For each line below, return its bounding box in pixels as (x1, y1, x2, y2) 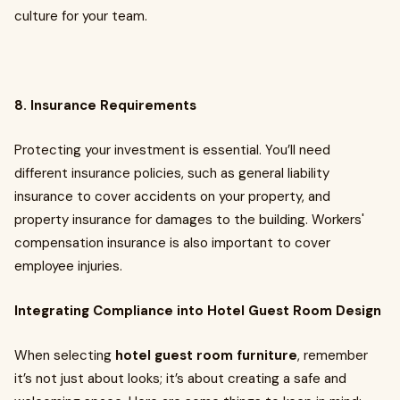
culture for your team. (14, 7, 147, 25)
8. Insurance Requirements (14, 96, 196, 114)
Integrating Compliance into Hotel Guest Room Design (14, 302, 381, 320)
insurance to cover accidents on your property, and (14, 187, 330, 205)
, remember (297, 346, 368, 364)
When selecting (14, 346, 115, 364)
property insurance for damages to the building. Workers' (14, 211, 364, 229)
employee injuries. (14, 257, 122, 275)
